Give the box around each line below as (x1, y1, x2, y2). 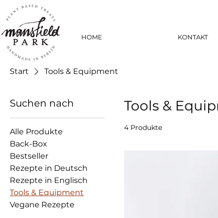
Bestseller (10, 151, 48, 161)
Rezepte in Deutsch (10, 163, 88, 173)
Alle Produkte (10, 127, 63, 136)
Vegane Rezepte (10, 200, 74, 209)
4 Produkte (124, 123, 163, 132)
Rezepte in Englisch (10, 175, 88, 185)
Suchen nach (10, 97, 74, 109)
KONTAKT (178, 33, 208, 41)
